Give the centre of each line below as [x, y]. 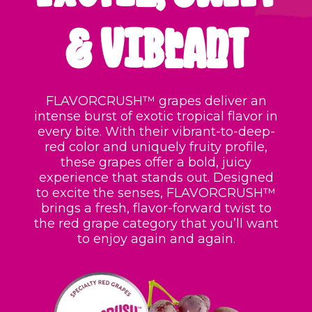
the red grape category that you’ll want [156, 224]
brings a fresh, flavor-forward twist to [156, 209]
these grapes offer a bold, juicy [156, 163]
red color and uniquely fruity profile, [156, 147]
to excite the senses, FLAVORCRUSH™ [156, 193]
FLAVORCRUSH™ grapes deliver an [156, 101]
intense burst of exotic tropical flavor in [156, 117]
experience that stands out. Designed [156, 178]
